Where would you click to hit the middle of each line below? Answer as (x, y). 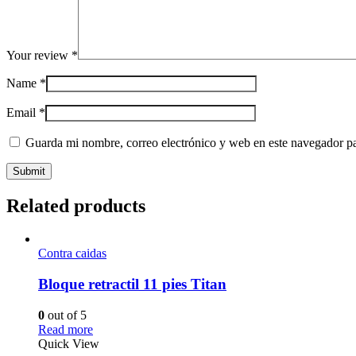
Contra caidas (72, 253)
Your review (39, 55)
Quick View (69, 343)
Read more (66, 329)
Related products (76, 205)
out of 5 (66, 315)
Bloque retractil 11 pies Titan (132, 284)
